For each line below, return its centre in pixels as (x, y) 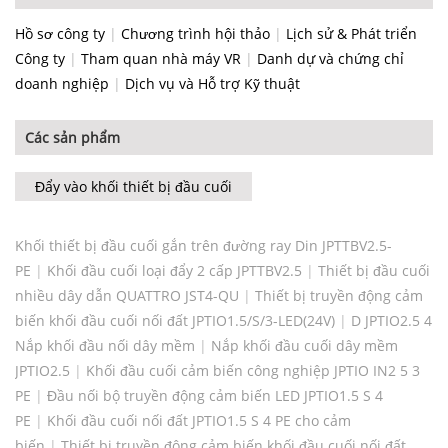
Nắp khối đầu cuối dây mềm (304, 346)
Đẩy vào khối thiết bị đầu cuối (133, 187)
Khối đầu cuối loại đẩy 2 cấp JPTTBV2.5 (174, 271)
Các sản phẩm (72, 138)
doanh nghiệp (62, 84)
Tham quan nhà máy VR (161, 59)
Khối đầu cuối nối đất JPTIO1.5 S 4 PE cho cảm (199, 421)
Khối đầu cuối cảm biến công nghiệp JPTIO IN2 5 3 (253, 371)
